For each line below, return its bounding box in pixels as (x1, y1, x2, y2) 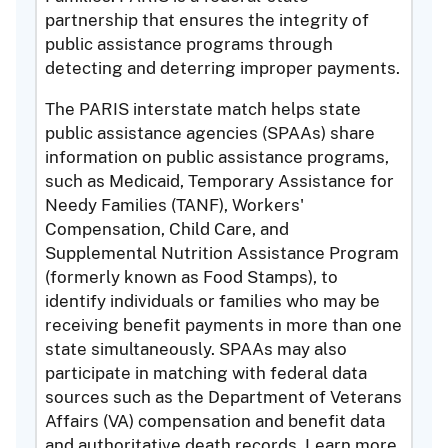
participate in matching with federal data (45, 362, 368, 383)
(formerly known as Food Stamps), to (45, 266, 339, 287)
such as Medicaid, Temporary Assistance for (45, 170, 395, 191)
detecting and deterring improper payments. (45, 57, 401, 78)
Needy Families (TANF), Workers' (45, 194, 305, 215)
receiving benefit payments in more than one (45, 314, 403, 335)
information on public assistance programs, (45, 146, 390, 167)
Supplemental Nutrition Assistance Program (45, 242, 400, 263)
